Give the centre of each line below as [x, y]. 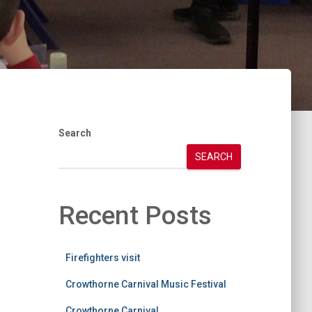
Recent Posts [135, 215]
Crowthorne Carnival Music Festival [146, 284]
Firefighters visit [102, 257]
